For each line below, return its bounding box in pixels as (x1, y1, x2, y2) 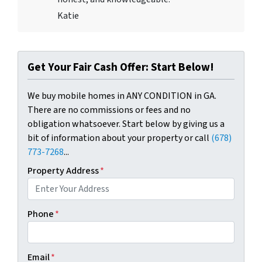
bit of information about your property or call (27, 132, 211, 145)
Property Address (27, 164, 99, 178)
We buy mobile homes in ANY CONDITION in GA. (27, 89, 216, 103)
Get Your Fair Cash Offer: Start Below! (27, 59, 214, 76)
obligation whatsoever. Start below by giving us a (27, 118, 225, 131)
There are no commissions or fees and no (27, 104, 191, 117)
